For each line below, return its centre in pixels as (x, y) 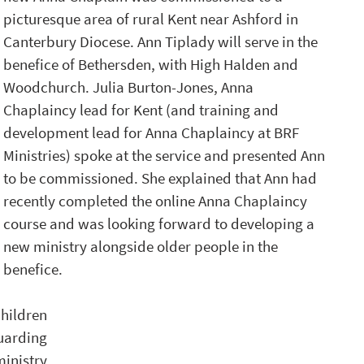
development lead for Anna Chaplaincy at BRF (153, 132)
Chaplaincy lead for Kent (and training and (143, 110)
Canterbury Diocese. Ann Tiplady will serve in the (162, 41)
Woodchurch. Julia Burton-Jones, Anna (130, 87)
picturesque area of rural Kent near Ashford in (152, 19)
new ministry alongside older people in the (142, 246)
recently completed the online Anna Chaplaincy (157, 201)
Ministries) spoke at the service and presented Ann (166, 155)
